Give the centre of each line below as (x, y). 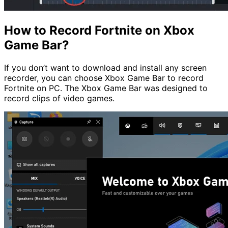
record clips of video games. (59, 98)
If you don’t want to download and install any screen (105, 68)
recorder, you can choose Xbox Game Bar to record (104, 78)
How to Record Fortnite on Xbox (99, 31)
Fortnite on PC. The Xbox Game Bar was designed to (106, 88)
